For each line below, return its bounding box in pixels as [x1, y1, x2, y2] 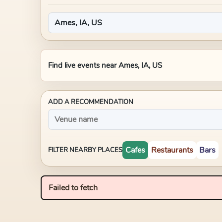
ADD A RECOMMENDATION [48, 98, 133, 107]
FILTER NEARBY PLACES [48, 146, 122, 155]
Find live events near [48, 60, 118, 70]
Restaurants [151, 145, 193, 156]
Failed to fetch [49, 182, 98, 193]
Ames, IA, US [118, 60, 162, 70]
